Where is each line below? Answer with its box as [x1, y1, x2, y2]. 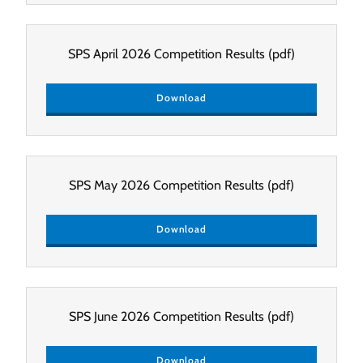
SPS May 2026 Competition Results [69, 177, 264, 193]
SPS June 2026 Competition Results [69, 308, 264, 324]
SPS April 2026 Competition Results [68, 45, 265, 62]
